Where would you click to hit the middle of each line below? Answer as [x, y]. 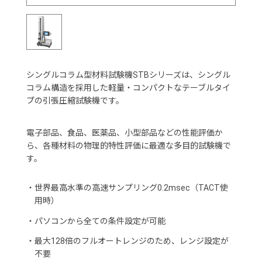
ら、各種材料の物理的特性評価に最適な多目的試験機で [128, 145]
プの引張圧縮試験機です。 [75, 101]
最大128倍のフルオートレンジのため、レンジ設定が [131, 241]
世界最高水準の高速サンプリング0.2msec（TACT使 [131, 188]
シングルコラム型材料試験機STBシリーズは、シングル [128, 75]
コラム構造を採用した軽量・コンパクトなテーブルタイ [128, 88]
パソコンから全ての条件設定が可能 [100, 221]
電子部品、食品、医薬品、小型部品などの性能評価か [124, 132]
